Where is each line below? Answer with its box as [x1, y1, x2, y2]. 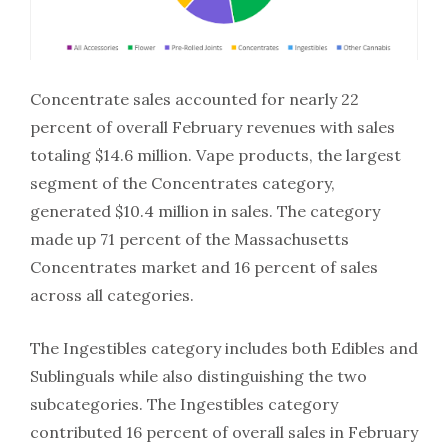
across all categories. [30, 284, 194, 305]
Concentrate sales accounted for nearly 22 [30, 88, 359, 109]
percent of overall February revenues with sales [30, 116, 395, 137]
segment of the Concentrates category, [30, 172, 335, 193]
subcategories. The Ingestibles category [30, 393, 338, 414]
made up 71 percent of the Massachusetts [30, 228, 349, 249]
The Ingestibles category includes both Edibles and [30, 337, 418, 358]
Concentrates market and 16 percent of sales [30, 256, 378, 277]
